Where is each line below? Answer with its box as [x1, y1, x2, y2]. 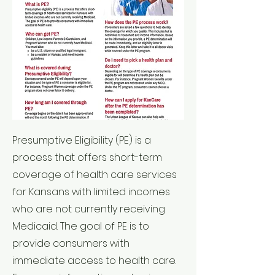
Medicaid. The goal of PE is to [12, 219, 149, 233]
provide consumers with [12, 236, 130, 250]
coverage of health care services [12, 168, 177, 182]
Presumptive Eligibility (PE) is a [12, 133, 151, 147]
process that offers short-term [12, 150, 162, 165]
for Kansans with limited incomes [12, 185, 170, 199]
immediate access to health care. [12, 254, 176, 268]
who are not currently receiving [12, 202, 165, 216]
